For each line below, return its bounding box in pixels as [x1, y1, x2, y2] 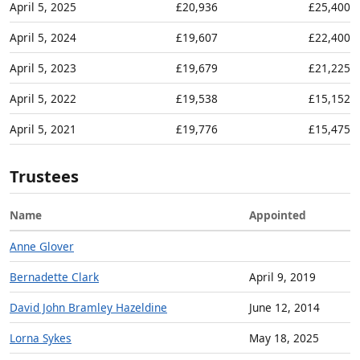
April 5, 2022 [10, 91, 76, 107]
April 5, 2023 [10, 60, 76, 76]
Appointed [249, 207, 306, 223]
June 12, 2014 [249, 300, 320, 316]
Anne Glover [10, 239, 74, 255]
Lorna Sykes [10, 330, 72, 346]
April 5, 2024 [10, 30, 76, 46]
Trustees [10, 166, 79, 188]
